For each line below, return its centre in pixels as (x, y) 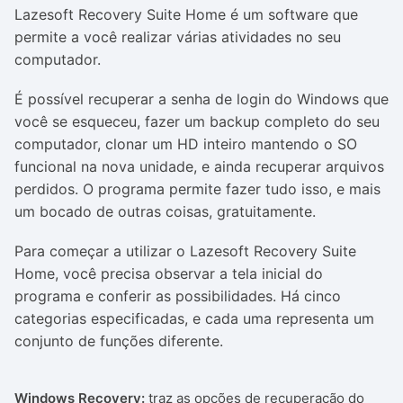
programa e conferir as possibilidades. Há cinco (178, 296)
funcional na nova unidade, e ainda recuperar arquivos (199, 166)
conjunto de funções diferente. (119, 341)
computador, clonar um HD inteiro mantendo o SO (186, 144)
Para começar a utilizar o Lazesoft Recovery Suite (185, 251)
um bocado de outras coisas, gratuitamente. (165, 211)
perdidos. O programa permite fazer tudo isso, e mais (197, 189)
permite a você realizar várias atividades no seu (178, 37)
